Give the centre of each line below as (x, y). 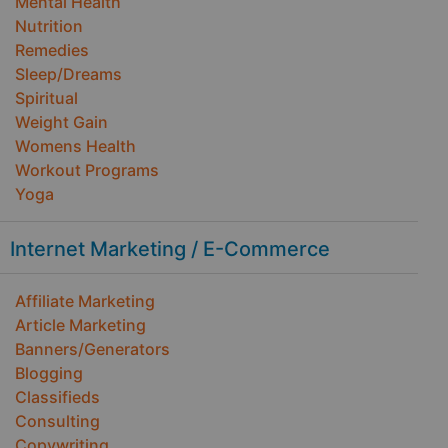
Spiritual (46, 98)
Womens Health (75, 146)
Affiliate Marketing (85, 301)
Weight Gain (61, 122)
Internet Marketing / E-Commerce (170, 249)
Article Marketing (80, 325)
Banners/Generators (92, 349)
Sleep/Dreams (68, 74)
